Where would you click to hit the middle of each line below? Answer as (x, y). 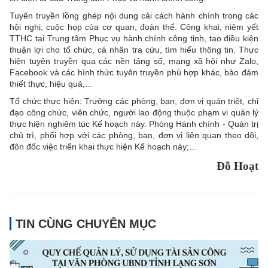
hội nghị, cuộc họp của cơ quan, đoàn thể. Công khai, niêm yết (134, 27)
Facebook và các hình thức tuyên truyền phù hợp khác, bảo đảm (134, 72)
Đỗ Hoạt (237, 166)
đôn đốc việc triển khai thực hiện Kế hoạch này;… (103, 146)
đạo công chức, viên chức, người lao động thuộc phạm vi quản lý (134, 112)
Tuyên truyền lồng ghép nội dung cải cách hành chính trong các (134, 15)
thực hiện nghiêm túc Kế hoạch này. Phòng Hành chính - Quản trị (134, 124)
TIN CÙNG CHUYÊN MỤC (86, 223)
